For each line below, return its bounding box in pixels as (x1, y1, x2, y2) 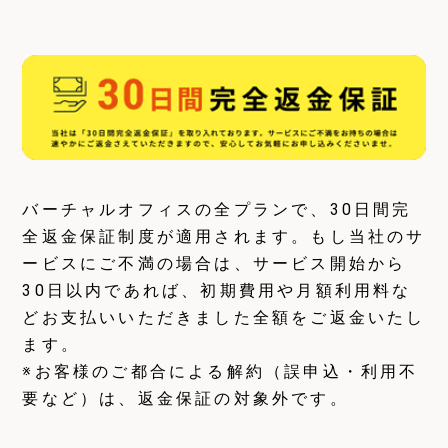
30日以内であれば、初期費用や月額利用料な (22, 281, 412, 301)
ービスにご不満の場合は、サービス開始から (22, 254, 407, 274)
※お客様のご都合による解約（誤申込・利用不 (22, 362, 419, 382)
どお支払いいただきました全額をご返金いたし (22, 308, 426, 328)
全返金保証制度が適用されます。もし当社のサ (22, 227, 426, 247)
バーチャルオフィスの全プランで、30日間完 (22, 200, 412, 220)
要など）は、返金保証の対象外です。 (22, 389, 349, 409)
